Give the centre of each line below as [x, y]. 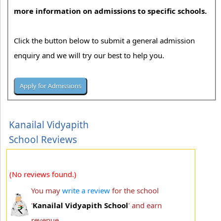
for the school [134, 190]
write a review [86, 190]
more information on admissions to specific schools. [110, 11]
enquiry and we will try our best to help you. [90, 55]
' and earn [145, 205]
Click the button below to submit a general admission [105, 41]
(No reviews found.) [43, 174]
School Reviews [43, 139]
